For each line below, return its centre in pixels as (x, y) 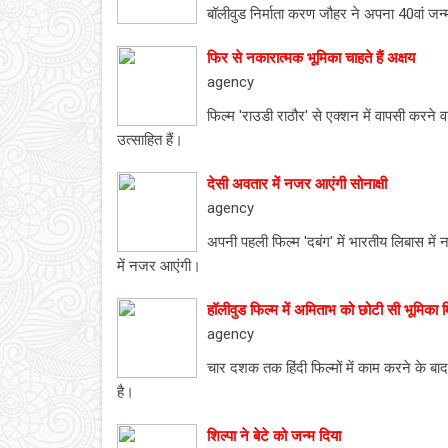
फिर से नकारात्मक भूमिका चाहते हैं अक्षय (311, 58)
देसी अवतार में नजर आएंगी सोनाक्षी (297, 184)
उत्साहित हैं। (150, 140)
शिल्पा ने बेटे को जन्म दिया (274, 436)
